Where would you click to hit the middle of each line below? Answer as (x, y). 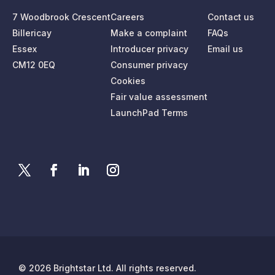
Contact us (231, 17)
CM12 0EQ (34, 64)
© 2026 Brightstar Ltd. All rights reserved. (107, 268)
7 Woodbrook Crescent (61, 17)
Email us (225, 48)
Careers (127, 17)
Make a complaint (149, 33)
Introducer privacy (149, 48)
